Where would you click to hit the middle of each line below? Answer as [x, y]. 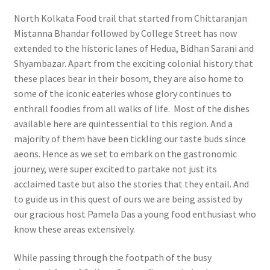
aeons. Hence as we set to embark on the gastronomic [125, 153]
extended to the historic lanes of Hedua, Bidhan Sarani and [133, 48]
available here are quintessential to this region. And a [123, 123]
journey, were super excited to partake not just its [115, 168]
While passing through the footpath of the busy [112, 258]
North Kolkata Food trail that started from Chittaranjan [130, 18]
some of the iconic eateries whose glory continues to [122, 93]
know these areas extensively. [74, 229]
